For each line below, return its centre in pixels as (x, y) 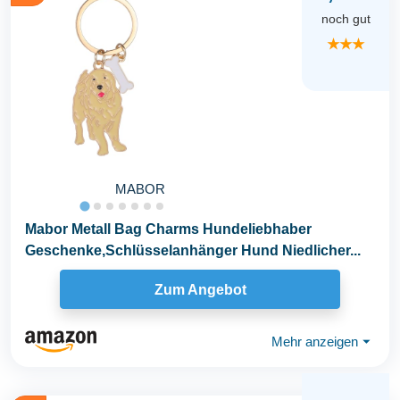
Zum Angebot (200, 289)
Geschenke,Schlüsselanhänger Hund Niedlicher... (193, 251)
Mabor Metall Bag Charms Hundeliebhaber (168, 229)
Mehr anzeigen (315, 341)
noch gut (346, 19)
